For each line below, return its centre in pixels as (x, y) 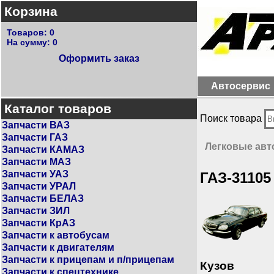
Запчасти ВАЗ (36, 125)
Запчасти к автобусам (56, 235)
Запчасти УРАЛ (39, 186)
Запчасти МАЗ (36, 162)
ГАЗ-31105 (235, 177)
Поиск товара (232, 118)
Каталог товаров (58, 109)
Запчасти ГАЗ (35, 137)
